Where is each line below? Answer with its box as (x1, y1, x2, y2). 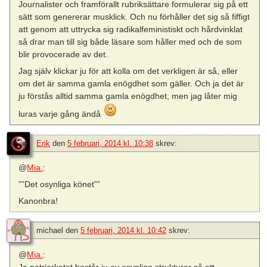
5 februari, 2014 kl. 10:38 (67, 138, 153, 148)
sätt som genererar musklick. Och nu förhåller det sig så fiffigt (18, 11, 250, 21)
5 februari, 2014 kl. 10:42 (80, 226, 166, 235)
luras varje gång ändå (18, 108, 104, 119)
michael (36, 226, 63, 235)
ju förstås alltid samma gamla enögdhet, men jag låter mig (18, 91, 238, 101)
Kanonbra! (18, 196, 58, 206)
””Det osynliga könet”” (18, 179, 101, 190)
